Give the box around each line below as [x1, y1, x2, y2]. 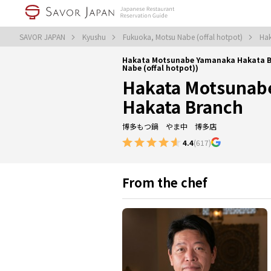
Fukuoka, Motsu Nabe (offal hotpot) [123, 31, 244, 42]
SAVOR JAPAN [19, 31, 67, 42]
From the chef [122, 174, 207, 191]
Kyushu [82, 31, 108, 42]
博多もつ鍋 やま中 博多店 [122, 121, 217, 131]
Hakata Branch [122, 94, 243, 119]
